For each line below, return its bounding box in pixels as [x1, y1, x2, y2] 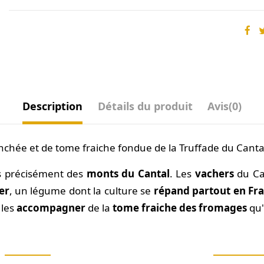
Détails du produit [97, 98, 193, 113]
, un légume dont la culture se [9, 184, 154, 198]
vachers [194, 167, 234, 181]
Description [22, 98, 82, 113]
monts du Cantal [86, 167, 170, 181]
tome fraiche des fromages [113, 201, 247, 215]
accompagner [16, 201, 85, 215]
